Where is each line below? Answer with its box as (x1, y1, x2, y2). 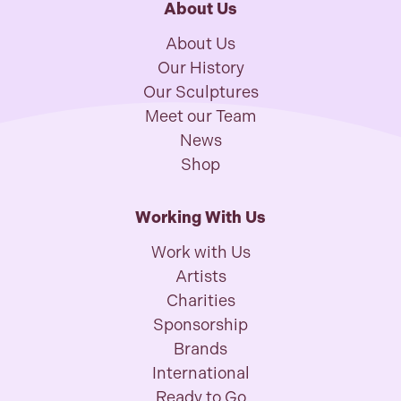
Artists (175, 267, 226, 286)
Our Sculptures (142, 82, 259, 102)
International (151, 363, 250, 383)
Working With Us (135, 208, 266, 227)
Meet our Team (145, 107, 256, 126)
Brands (174, 339, 227, 359)
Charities (166, 291, 235, 311)
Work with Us (150, 243, 251, 262)
